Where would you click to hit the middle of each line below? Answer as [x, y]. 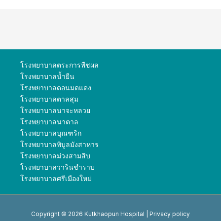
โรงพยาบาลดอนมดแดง [55, 88]
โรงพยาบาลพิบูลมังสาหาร [59, 144]
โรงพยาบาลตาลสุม [49, 99]
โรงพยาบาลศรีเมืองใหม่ [56, 178]
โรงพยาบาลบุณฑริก [51, 133]
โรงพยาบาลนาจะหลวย [55, 110]
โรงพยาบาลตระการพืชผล [59, 65]
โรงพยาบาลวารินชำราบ [57, 167]
